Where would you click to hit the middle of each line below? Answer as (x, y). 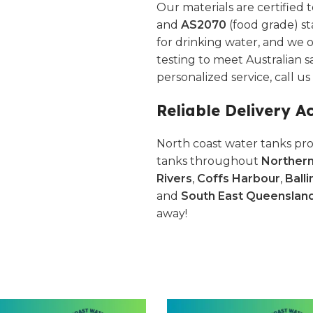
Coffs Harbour (239, 179)
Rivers (174, 179)
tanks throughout (209, 161)
